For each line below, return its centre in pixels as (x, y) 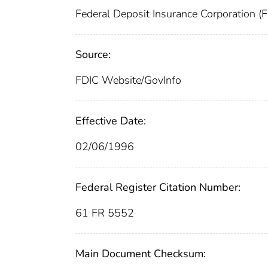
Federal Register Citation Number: (158, 188)
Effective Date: (111, 121)
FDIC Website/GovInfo (128, 80)
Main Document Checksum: (141, 254)
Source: (93, 55)
